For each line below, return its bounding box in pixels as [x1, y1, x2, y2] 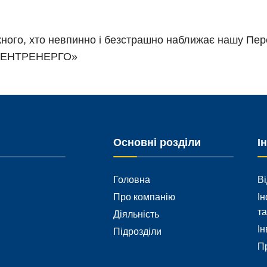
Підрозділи [113, 226, 162, 237]
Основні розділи [113, 136, 201, 148]
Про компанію [113, 191, 176, 202]
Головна [113, 174, 151, 185]
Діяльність [113, 209, 160, 219]
